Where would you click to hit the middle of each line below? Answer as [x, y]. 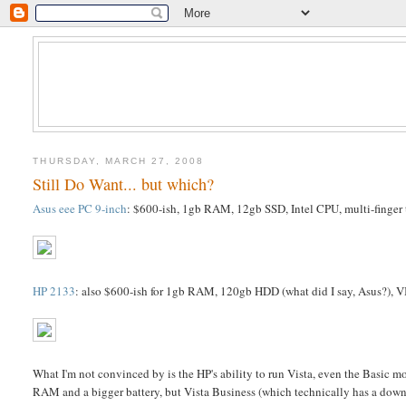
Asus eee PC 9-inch [80, 209]
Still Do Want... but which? [124, 184]
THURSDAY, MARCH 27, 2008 [119, 160]
